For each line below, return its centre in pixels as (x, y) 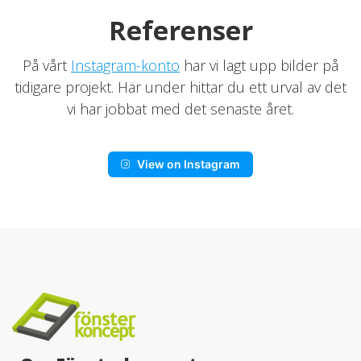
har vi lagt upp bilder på (259, 65)
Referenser (180, 30)
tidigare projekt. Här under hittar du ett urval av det (180, 87)
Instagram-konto (125, 65)
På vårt (47, 65)
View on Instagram (189, 164)
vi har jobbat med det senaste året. (180, 109)
